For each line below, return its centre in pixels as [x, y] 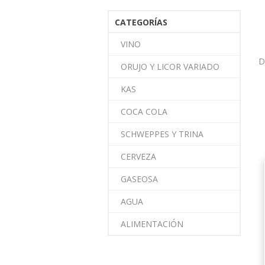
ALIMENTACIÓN [152, 224]
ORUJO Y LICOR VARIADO [170, 67]
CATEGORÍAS [141, 22]
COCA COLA [144, 112]
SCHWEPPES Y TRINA [162, 134]
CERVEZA [138, 156]
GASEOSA [139, 179]
